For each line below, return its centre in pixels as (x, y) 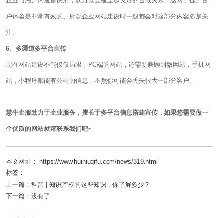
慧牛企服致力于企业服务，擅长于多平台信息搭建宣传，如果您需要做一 (107, 113)
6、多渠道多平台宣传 (36, 48)
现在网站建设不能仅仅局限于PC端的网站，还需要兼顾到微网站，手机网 (108, 64)
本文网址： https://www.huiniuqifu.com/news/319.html (82, 161)
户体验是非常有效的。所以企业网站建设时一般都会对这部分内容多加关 (107, 16)
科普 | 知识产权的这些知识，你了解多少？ (91, 185)
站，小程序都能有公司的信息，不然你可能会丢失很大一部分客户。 (101, 81)
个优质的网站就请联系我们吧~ (49, 129)
